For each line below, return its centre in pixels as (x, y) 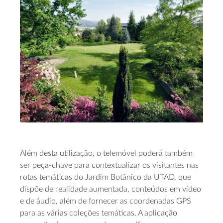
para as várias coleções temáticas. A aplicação (99, 213)
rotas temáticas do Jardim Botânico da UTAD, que (106, 177)
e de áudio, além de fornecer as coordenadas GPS (106, 201)
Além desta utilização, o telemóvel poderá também (106, 153)
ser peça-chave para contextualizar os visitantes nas (109, 165)
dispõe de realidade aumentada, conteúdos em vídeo (111, 189)
